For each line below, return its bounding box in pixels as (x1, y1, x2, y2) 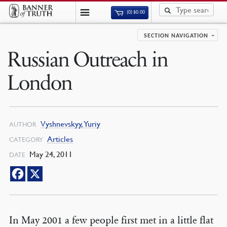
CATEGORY (9, 135, 43, 143)
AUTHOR (9, 120, 36, 128)
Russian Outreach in (7, 47, 168, 72)
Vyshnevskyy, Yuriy (40, 119, 100, 129)
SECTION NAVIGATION (144, 33, 209, 39)
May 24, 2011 (27, 149, 72, 159)
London (7, 70, 72, 96)
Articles (47, 134, 73, 144)
